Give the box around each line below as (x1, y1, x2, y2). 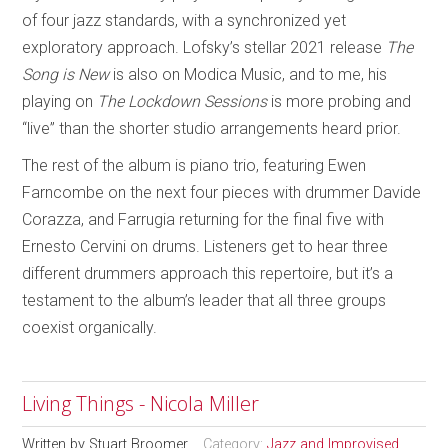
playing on (22, 91, 98, 111)
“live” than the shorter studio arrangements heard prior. (22, 118, 406, 138)
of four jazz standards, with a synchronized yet (22, 10, 347, 30)
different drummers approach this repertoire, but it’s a (22, 263, 394, 283)
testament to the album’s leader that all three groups (22, 290, 387, 310)
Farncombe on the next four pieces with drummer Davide (22, 182, 422, 202)
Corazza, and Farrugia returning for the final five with (22, 209, 385, 229)
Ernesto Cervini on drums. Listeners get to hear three (22, 236, 389, 256)
